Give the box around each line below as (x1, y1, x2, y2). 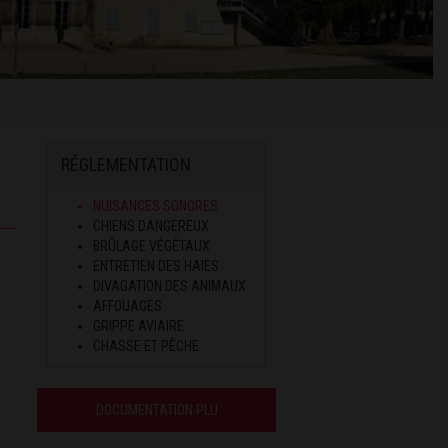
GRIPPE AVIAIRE (93, 317, 185, 334)
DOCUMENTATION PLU (95, 401, 218, 418)
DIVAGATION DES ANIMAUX (93, 277, 247, 294)
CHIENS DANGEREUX (93, 217, 210, 234)
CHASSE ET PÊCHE (93, 337, 200, 354)
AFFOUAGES (93, 297, 163, 314)
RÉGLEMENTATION (61, 153, 192, 175)
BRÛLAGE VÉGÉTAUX (93, 237, 211, 254)
